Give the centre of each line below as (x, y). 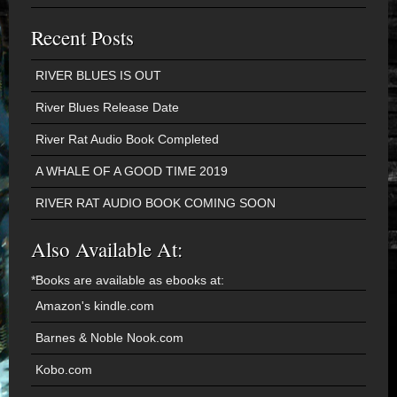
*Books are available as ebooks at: (128, 280)
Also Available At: (107, 249)
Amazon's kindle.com (95, 306)
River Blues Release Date (107, 107)
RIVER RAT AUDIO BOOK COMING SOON (156, 203)
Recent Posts (82, 37)
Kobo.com (64, 370)
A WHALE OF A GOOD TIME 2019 (132, 171)
